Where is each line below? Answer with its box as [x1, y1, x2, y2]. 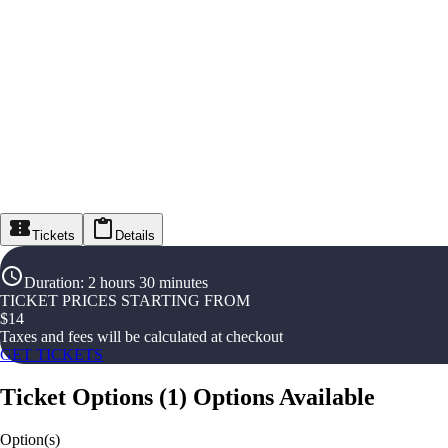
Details [115, 228, 155, 244]
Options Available [193, 384, 375, 411]
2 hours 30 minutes [88, 274, 208, 292]
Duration [24, 274, 80, 292]
